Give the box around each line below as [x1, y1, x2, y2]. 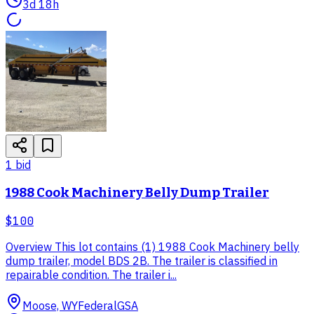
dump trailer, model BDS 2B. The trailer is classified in [6, 253, 278, 268]
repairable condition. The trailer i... [6, 267, 177, 282]
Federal [78, 298, 117, 313]
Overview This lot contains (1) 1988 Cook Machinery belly [6, 239, 299, 254]
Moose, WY [22, 298, 78, 313]
